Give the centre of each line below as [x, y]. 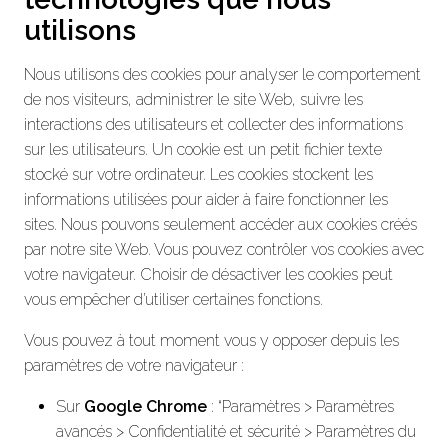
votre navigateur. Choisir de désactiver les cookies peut [208, 274]
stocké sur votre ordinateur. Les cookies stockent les [198, 174]
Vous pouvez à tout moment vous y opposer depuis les [211, 340]
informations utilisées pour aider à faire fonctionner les [206, 199]
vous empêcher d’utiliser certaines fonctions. [173, 299]
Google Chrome [145, 406]
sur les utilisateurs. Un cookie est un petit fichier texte [203, 149]
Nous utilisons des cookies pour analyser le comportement [222, 74]
